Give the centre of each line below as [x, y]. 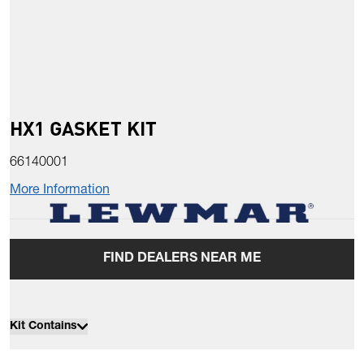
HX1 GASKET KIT [83, 128]
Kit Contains [43, 327]
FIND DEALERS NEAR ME [182, 260]
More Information [60, 191]
